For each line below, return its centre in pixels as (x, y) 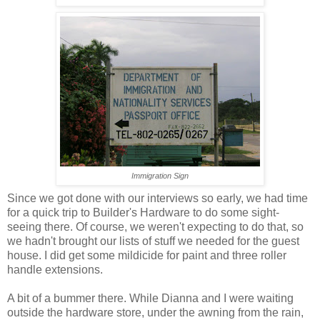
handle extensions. (55, 270)
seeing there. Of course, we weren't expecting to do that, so (155, 227)
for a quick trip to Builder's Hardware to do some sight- (143, 213)
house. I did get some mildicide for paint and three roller (147, 256)
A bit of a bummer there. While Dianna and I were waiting (150, 299)
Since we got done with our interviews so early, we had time (157, 199)
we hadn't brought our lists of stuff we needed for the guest (153, 241)
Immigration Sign (160, 176)
